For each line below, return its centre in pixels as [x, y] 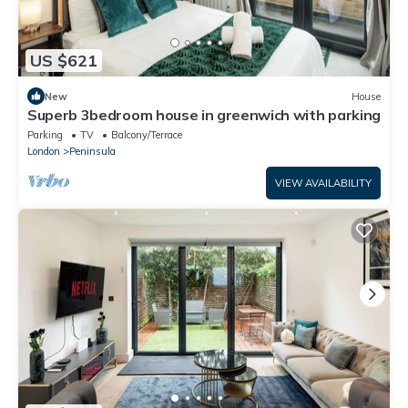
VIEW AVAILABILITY [323, 184]
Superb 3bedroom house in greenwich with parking [204, 115]
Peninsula [92, 152]
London [44, 152]
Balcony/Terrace [147, 135]
